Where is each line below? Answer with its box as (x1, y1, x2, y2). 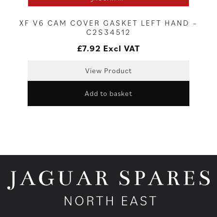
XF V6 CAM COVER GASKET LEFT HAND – (19, 17, 198, 28)
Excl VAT (103, 42, 140, 54)
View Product (85, 65, 132, 75)
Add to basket (84, 88, 132, 98)
